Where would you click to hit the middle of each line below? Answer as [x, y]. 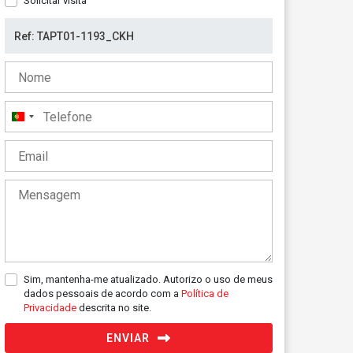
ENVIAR [128, 338]
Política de [205, 294]
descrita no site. [115, 308]
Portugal [41, 120]
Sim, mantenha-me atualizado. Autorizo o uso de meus [148, 279]
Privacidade [51, 308]
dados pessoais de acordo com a [102, 294]
